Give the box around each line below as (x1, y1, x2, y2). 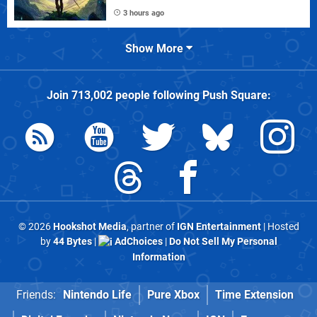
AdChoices (112, 236, 163, 248)
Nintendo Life (63, 288, 132, 301)
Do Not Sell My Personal (168, 236, 277, 248)
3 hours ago (123, 8, 164, 18)
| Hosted (260, 221, 299, 234)
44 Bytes (52, 236, 92, 248)
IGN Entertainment (176, 221, 261, 234)
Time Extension (215, 288, 294, 301)
